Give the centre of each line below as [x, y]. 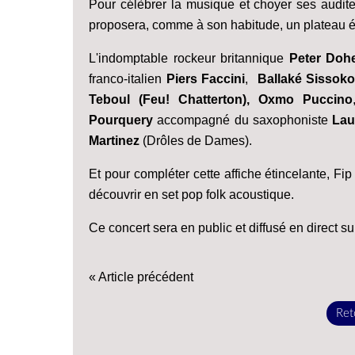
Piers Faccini [206, 78]
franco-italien [128, 78]
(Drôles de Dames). [196, 140]
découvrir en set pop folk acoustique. [191, 194]
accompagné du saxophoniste [243, 120]
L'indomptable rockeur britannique [189, 58]
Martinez [114, 140]
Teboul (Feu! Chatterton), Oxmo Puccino [221, 99]
